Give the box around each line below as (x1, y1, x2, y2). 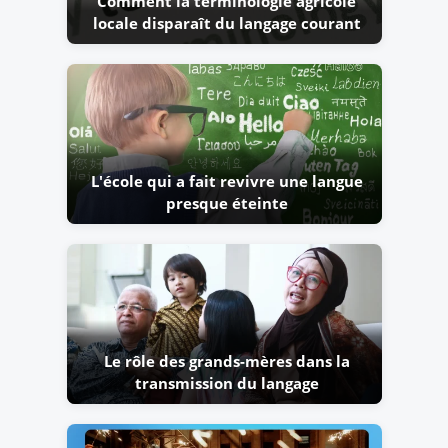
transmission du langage (134, 373, 319, 394)
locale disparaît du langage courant (92, 13, 361, 34)
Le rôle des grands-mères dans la (103, 351, 350, 372)
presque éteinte (165, 193, 288, 214)
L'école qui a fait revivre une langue (90, 171, 363, 192)
